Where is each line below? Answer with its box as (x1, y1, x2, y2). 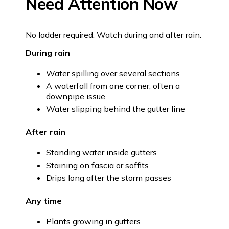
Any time (26, 195, 62, 206)
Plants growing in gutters (46, 216, 141, 226)
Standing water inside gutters (46, 147, 157, 157)
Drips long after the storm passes (46, 172, 171, 183)
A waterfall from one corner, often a (46, 80, 180, 91)
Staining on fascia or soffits (46, 159, 149, 170)
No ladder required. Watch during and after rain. (26, 29, 201, 40)
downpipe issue (46, 90, 105, 101)
